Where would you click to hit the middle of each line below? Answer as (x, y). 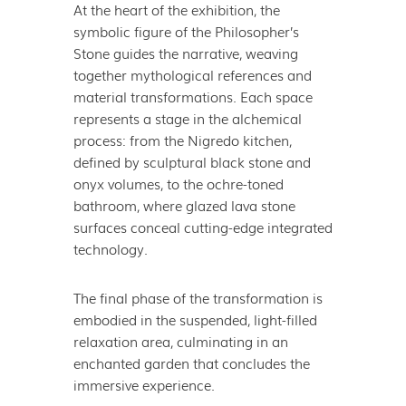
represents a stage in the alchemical (187, 117)
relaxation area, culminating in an (180, 340)
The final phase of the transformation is (198, 297)
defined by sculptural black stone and (192, 161)
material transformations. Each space (193, 96)
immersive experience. (144, 384)
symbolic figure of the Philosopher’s (186, 30)
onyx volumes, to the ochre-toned (178, 183)
